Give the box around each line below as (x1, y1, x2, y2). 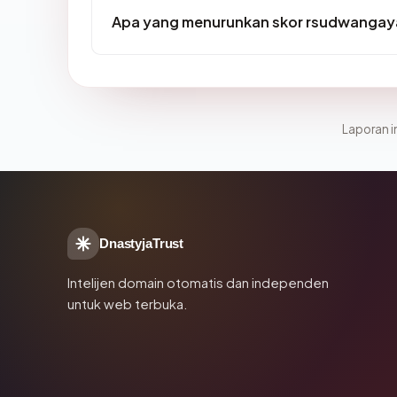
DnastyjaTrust (99, 237, 184, 251)
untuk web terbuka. (67, 296, 188, 312)
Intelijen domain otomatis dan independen (67, 275, 329, 291)
